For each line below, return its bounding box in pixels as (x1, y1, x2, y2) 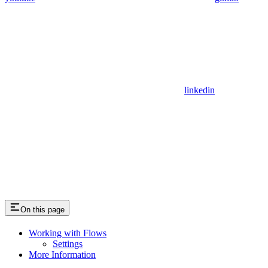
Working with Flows (29, 228, 106, 239)
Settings (53, 239, 83, 249)
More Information (29, 249, 96, 260)
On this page (20, 205, 65, 215)
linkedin (184, 85, 215, 96)
